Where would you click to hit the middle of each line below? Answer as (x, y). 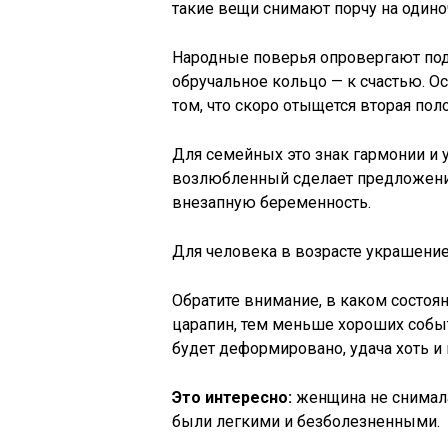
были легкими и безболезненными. (306, 421)
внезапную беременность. (271, 202)
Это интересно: (232, 397)
